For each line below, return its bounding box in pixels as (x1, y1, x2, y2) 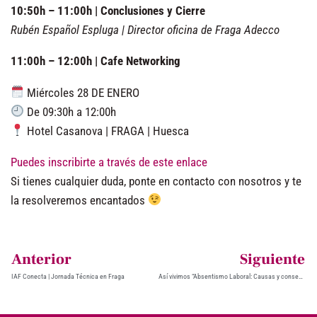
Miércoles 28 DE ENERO (24, 85, 140, 100)
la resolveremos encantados (11, 192, 148, 207)
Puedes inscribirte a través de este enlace (11, 154, 207, 169)
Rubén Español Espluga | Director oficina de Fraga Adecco (11, 22, 279, 37)
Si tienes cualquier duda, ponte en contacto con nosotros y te (11, 173, 301, 188)
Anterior (11, 249, 71, 269)
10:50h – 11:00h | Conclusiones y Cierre (11, 3, 205, 18)
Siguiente (240, 249, 305, 269)
